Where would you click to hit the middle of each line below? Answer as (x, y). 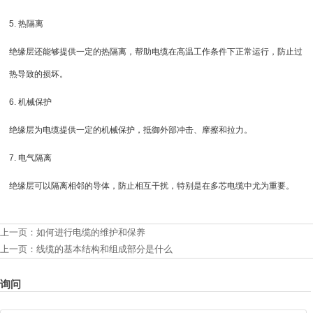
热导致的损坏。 (39, 74)
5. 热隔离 (27, 24)
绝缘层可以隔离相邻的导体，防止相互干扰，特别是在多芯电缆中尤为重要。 (152, 186)
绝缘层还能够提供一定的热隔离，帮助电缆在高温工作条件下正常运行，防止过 (156, 52)
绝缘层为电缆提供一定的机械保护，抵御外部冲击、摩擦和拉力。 (131, 130)
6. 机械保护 (31, 102)
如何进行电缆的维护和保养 (91, 233)
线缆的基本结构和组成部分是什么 (104, 249)
